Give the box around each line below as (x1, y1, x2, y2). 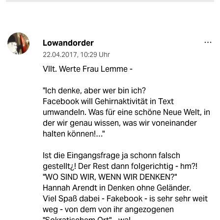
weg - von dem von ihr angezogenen (42, 204, 174, 215)
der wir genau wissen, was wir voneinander (42, 118, 197, 129)
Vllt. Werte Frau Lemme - (42, 64, 133, 75)
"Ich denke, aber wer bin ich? (42, 85, 146, 96)
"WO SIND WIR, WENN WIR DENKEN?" (42, 172, 177, 183)
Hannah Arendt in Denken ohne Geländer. (42, 183, 191, 193)
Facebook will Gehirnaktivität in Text (42, 96, 174, 107)
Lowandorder (42, 38, 94, 49)
